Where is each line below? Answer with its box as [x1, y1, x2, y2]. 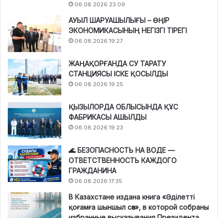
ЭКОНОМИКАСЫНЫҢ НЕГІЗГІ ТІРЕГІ [69, 26, 187, 35]
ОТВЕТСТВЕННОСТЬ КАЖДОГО [69, 156, 177, 164]
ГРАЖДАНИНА [69, 166, 116, 175]
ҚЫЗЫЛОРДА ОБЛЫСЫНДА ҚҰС [69, 102, 178, 111]
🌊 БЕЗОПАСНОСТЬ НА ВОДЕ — [69, 145, 175, 154]
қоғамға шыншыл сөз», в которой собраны [69, 202, 209, 211]
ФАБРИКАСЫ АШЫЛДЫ [69, 112, 146, 121]
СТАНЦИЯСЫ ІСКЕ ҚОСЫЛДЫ [69, 69, 168, 78]
